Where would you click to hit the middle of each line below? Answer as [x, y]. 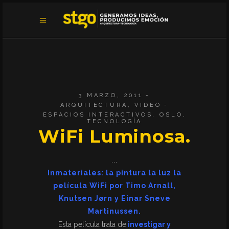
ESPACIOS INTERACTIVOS [98, 115]
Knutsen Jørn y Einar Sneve [114, 198]
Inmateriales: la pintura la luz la [114, 173]
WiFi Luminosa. [114, 136]
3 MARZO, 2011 [111, 95]
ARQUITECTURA [94, 105]
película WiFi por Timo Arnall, [114, 186]
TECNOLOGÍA [114, 121]
